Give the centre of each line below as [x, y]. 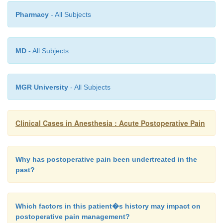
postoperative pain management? [73, 217]
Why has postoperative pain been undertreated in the [106, 159]
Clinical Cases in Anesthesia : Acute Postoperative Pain [110, 123]
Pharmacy [32, 14]
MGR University [42, 87]
